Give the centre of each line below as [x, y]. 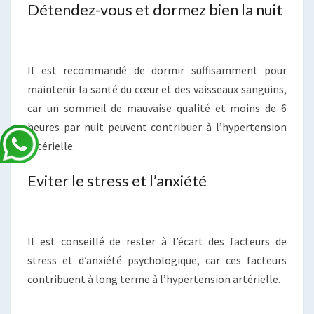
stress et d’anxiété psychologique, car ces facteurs [157, 260]
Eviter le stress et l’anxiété [117, 181]
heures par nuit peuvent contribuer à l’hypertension [157, 127]
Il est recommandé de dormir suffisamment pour [157, 70]
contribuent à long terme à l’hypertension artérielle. [154, 279]
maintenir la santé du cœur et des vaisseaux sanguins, [157, 89]
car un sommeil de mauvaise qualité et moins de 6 [157, 108]
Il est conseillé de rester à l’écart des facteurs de [157, 241]
